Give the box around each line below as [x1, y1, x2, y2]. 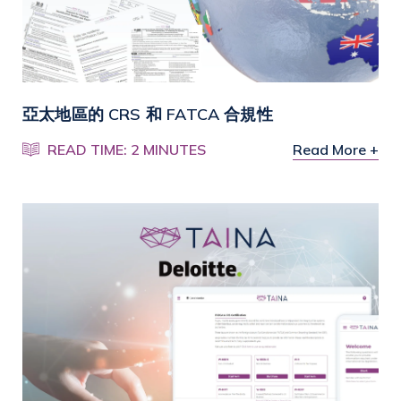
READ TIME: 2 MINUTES [47, 140, 207, 158]
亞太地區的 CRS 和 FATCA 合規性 [22, 103, 273, 124]
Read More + [293, 140, 379, 158]
